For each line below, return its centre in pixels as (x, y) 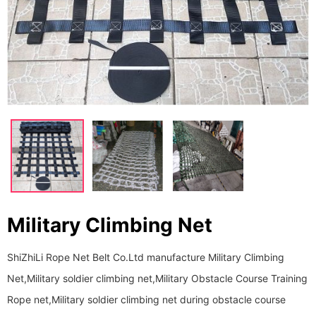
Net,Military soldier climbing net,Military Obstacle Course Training (157, 278)
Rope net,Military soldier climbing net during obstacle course (146, 299)
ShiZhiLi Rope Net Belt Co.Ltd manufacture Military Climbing (146, 257)
